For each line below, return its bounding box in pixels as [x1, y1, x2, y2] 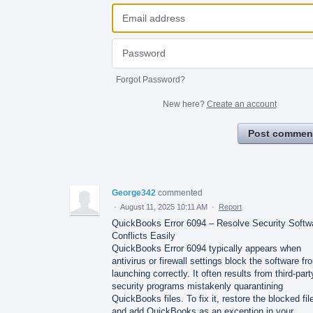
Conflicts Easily [112, 230, 175, 241]
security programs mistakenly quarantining [112, 280, 283, 291]
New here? [162, 99, 207, 109]
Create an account [206, 99, 277, 109]
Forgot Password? [116, 74, 185, 85]
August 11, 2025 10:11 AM [120, 202, 208, 211]
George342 [112, 187, 156, 198]
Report [219, 202, 242, 211]
